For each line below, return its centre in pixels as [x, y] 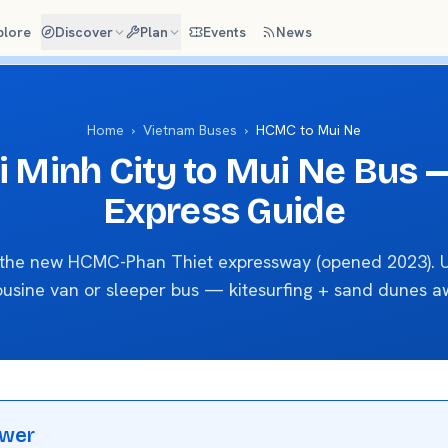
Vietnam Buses [190, 130]
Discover [84, 32]
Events [224, 32]
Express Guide [224, 211]
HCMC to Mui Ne [308, 130]
